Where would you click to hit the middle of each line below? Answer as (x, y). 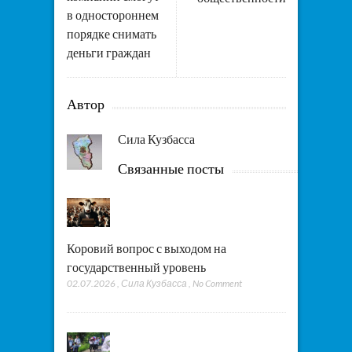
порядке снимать (111, 33)
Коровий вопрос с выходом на (146, 248)
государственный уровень (136, 267)
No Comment (217, 284)
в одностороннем (112, 15)
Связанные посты (170, 168)
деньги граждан (108, 52)
